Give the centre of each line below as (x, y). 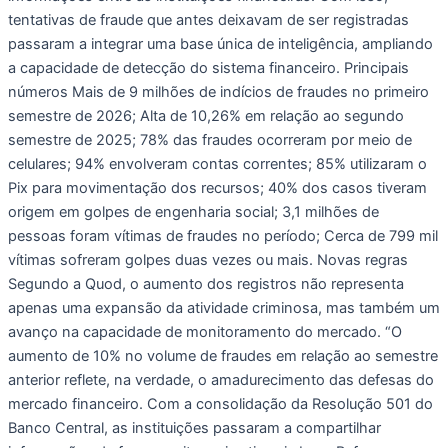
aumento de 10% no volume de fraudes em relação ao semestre (223, 355)
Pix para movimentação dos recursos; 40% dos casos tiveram (217, 187)
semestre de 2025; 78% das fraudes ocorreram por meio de (210, 139)
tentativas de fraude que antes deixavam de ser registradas (208, 19)
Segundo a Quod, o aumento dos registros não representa (206, 283)
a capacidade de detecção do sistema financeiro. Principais (208, 67)
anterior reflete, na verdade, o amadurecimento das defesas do (221, 379)
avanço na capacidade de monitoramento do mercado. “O (205, 331)
